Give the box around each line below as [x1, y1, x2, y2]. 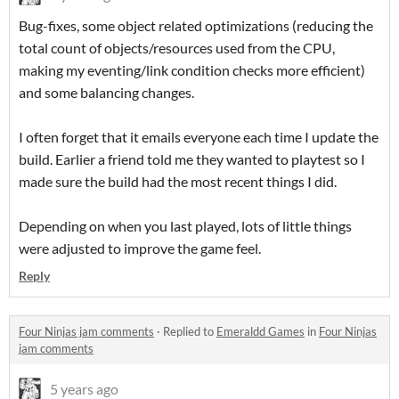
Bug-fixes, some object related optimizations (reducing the [19, 17, 373, 35]
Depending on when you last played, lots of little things [19, 217, 352, 235]
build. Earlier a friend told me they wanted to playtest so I [19, 151, 365, 168]
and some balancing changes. [19, 84, 194, 102]
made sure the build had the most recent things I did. [19, 173, 337, 191]
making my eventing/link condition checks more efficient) [19, 61, 365, 79]
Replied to [163, 324, 216, 339]
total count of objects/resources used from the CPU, [19, 39, 335, 57]
